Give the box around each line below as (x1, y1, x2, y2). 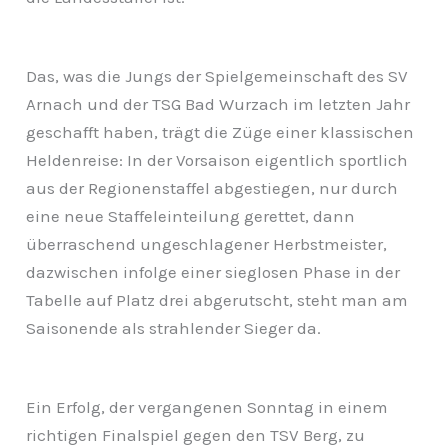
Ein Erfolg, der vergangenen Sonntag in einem (26, 396, 389, 417)
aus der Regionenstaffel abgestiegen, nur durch (26, 177, 399, 198)
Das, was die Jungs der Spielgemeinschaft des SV (26, 65, 409, 86)
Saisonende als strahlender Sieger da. (26, 317, 322, 338)
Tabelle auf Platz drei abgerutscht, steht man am (26, 289, 409, 310)
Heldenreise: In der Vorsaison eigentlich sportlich (26, 149, 409, 170)
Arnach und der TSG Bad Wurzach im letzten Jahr (26, 93, 411, 114)
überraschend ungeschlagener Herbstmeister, (26, 233, 388, 254)
